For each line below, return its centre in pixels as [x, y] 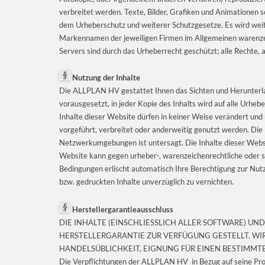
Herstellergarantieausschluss [122, 209]
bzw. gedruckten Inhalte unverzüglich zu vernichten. [146, 181]
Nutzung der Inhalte [105, 77]
